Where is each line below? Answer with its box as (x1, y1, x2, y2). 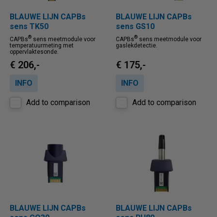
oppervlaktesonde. (10, 48, 59, 55)
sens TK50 (10, 22, 48, 31)
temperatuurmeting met (10, 42, 74, 49)
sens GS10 (116, 22, 155, 31)
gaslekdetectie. (116, 42, 157, 49)
